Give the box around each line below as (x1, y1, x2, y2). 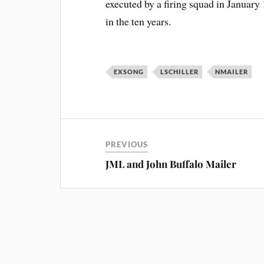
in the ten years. (105, 14, 171, 28)
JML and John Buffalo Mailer (105, 157, 237, 170)
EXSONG (114, 68, 144, 75)
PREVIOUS (105, 140, 148, 149)
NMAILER (215, 68, 249, 75)
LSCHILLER (160, 68, 199, 75)
